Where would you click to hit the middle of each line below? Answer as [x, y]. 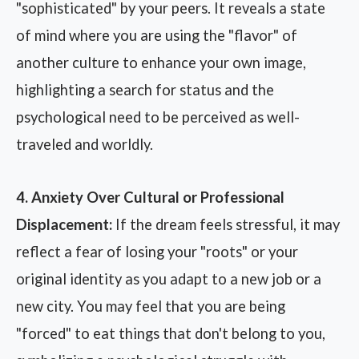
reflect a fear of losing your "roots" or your [157, 252]
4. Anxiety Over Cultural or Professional [150, 197]
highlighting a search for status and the [145, 90]
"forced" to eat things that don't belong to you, [171, 333]
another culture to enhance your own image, [161, 63]
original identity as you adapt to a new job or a [169, 279]
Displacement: [64, 224]
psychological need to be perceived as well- [158, 117]
